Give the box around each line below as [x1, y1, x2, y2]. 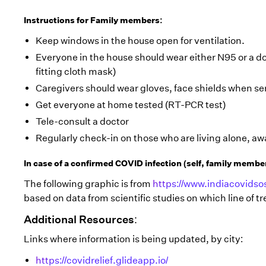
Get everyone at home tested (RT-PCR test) [36, 99, 226, 110]
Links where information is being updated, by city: [24, 233, 243, 245]
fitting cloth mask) [36, 66, 116, 77]
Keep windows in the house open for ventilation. [36, 35, 245, 46]
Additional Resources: [24, 213, 137, 226]
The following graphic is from [24, 178, 153, 189]
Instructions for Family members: [24, 15, 163, 26]
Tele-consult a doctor [36, 116, 129, 127]
